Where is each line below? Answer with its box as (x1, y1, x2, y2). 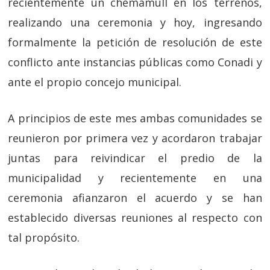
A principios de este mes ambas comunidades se (8, 111, 262, 126)
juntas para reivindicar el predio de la (8, 151, 262, 166)
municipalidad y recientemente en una (8, 171, 262, 186)
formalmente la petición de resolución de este (8, 35, 262, 50)
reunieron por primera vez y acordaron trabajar (8, 131, 262, 146)
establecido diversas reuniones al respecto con (8, 210, 262, 225)
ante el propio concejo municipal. (8, 75, 182, 90)
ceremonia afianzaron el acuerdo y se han (8, 190, 262, 206)
